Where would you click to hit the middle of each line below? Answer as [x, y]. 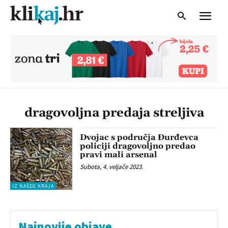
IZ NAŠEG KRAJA [33, 186]
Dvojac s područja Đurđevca [139, 137]
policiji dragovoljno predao [138, 146]
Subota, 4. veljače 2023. [112, 166]
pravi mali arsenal [119, 154]
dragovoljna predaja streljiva [114, 113]
